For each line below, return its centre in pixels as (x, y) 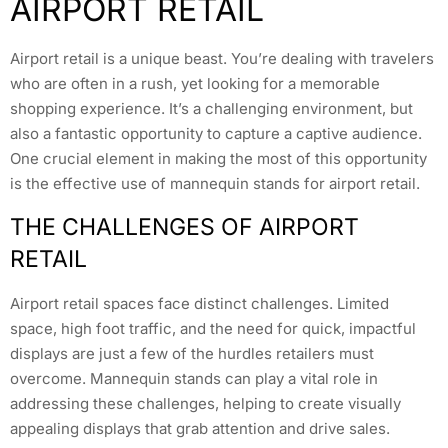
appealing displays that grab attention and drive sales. (200, 428)
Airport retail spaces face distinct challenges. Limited (199, 303)
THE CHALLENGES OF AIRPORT (184, 226)
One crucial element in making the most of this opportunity (218, 159)
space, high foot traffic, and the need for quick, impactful (213, 328)
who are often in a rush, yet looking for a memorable (195, 84)
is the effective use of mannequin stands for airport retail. (215, 184)
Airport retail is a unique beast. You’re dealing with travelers (222, 59)
